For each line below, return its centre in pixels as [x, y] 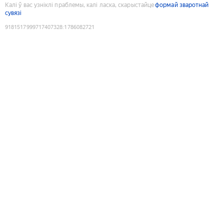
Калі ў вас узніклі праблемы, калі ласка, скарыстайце [80, 5]
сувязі [13, 13]
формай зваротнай [182, 5]
